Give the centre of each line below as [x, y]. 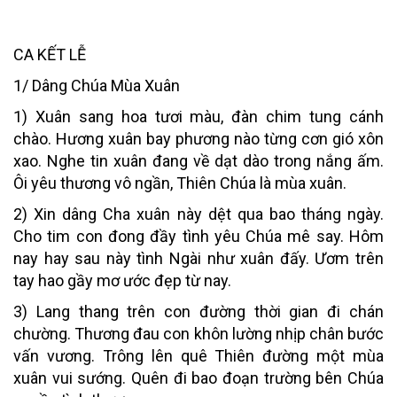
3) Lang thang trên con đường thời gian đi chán [198, 311]
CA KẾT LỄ [50, 54]
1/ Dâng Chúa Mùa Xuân [97, 85]
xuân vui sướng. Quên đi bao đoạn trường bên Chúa [198, 378]
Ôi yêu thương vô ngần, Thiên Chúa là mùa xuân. [180, 183]
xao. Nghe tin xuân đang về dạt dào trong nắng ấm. [198, 160]
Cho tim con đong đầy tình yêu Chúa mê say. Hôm [198, 236]
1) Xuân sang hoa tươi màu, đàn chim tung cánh [198, 116]
